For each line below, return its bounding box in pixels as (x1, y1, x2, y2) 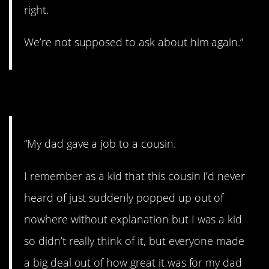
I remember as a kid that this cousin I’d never (24, 169, 246, 184)
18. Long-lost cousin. (9, 77, 225, 109)
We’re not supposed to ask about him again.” (24, 34, 244, 49)
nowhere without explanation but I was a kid (24, 212, 243, 227)
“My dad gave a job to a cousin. (24, 136, 176, 151)
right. (24, 2, 49, 17)
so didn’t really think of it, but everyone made (24, 234, 245, 249)
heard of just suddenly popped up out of (24, 190, 224, 205)
